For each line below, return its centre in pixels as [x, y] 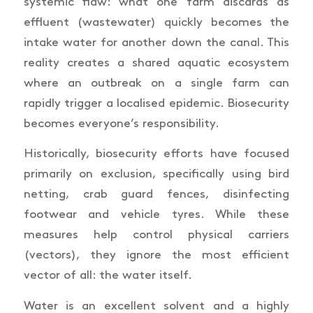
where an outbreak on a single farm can [156, 83]
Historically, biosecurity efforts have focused [156, 154]
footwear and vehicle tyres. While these [156, 215]
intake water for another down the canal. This [156, 42]
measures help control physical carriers [156, 235]
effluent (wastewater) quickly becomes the [156, 22]
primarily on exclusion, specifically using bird [156, 174]
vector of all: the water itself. [108, 276]
